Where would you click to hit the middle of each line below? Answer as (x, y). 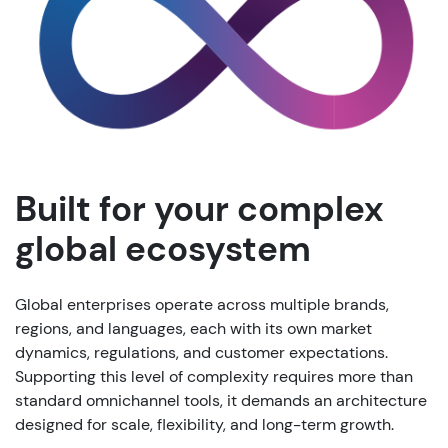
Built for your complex (199, 208)
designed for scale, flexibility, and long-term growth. (204, 424)
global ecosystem (163, 248)
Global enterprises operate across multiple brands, (202, 304)
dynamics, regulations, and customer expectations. (201, 352)
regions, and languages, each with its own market (193, 328)
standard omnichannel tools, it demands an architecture (221, 400)
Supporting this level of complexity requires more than (214, 376)
